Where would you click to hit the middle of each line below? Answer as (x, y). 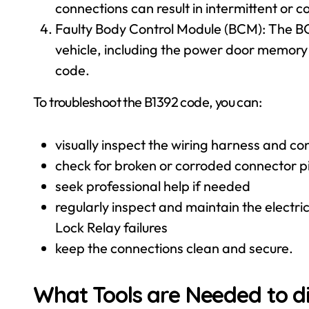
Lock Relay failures (111, 227)
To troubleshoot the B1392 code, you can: (147, 102)
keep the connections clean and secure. (174, 248)
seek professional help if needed (153, 186)
